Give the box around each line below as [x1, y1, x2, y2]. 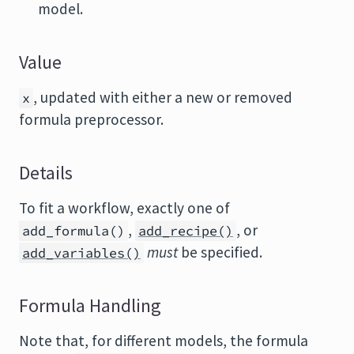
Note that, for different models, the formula [19, 331, 308, 350]
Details [19, 161, 73, 185]
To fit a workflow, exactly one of [19, 198, 230, 217]
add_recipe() [138, 222, 233, 239]
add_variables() [22, 244, 141, 262]
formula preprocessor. [19, 110, 164, 129]
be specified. [178, 243, 262, 262]
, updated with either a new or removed [33, 88, 292, 107]
